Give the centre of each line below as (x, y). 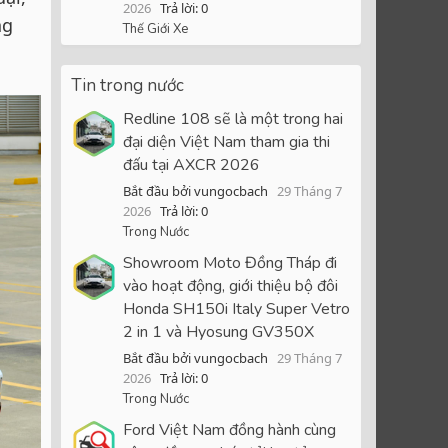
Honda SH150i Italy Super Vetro (236, 309)
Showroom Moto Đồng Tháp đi (230, 263)
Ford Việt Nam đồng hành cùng (229, 429)
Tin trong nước (127, 85)
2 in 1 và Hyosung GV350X (218, 332)
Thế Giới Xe (155, 28)
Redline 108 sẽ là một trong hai (233, 119)
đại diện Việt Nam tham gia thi (226, 142)
